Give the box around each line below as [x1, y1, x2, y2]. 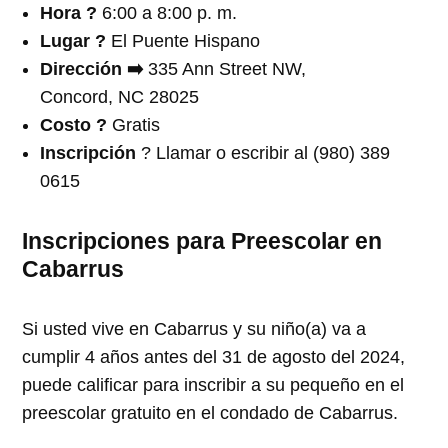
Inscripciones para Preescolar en [22, 227, 383, 254]
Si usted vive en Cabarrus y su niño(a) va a [22, 318, 367, 339]
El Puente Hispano [111, 30, 261, 51]
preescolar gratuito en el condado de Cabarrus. [22, 402, 399, 423]
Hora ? [40, 2, 98, 23]
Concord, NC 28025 [40, 86, 200, 107]
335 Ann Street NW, [148, 58, 307, 79]
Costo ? [40, 114, 113, 135]
